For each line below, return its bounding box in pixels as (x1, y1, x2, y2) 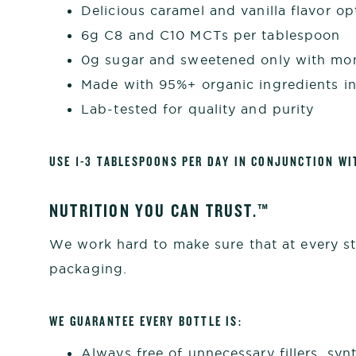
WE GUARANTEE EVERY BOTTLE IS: (49, 313, 242, 330)
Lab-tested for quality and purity (81, 100, 315, 117)
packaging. (49, 261, 127, 277)
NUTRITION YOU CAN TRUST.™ (49, 198, 270, 222)
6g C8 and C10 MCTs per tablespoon (81, 26, 341, 43)
